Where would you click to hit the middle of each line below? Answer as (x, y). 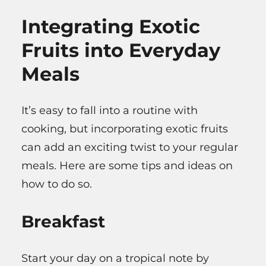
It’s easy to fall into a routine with (110, 111)
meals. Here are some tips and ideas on (127, 166)
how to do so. (57, 184)
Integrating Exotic (111, 26)
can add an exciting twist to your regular (130, 148)
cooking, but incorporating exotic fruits (125, 129)
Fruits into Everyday (121, 50)
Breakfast (63, 222)
